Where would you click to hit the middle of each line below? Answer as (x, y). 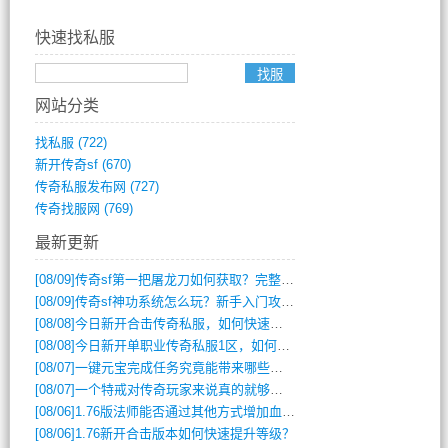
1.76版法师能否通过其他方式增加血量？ (178, 411)
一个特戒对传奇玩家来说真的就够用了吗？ (172, 389)
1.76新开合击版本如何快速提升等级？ (184, 433)
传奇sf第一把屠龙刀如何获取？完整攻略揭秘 (177, 279)
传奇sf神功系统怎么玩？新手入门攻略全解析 (177, 301)
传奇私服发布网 (80, 186)
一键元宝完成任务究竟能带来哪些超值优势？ (172, 367)
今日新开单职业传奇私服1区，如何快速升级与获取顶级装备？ (175, 345)
